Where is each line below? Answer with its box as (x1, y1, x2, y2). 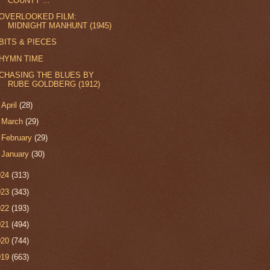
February (1, 133, 35, 143)
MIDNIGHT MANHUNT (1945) (8, 21, 112, 31)
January (1, 149, 32, 159)
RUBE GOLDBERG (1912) (8, 79, 101, 89)
